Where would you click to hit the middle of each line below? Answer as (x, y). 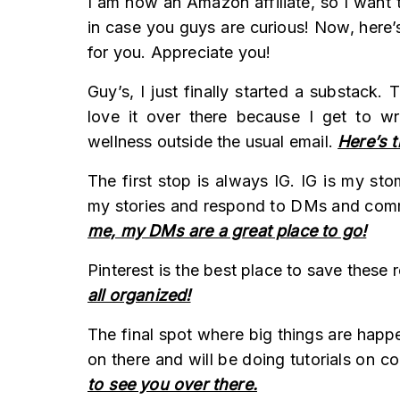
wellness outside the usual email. (213, 141)
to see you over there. (172, 384)
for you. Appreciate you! (179, 52)
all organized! (139, 295)
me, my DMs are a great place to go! (227, 230)
